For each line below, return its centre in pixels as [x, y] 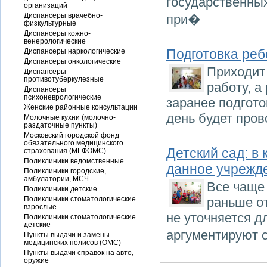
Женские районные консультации [81, 107]
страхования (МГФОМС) [65, 150]
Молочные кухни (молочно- [70, 117]
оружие [36, 260]
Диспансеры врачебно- [63, 15]
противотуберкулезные [64, 79]
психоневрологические [63, 97]
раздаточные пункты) [60, 125]
